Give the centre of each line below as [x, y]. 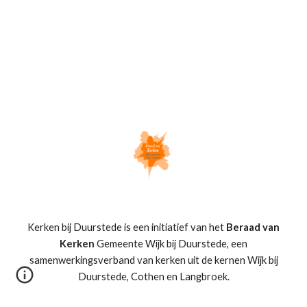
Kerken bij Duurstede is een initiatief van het [127, 227]
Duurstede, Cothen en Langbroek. [153, 276]
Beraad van [253, 227]
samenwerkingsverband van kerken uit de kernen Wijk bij [153, 260]
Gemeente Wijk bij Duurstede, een [171, 243]
